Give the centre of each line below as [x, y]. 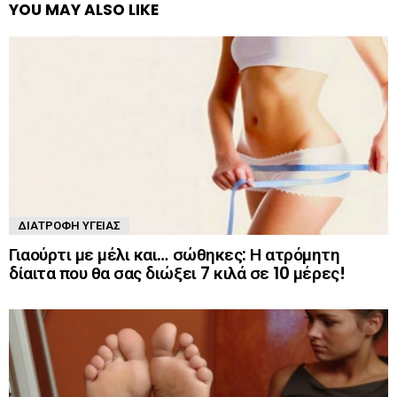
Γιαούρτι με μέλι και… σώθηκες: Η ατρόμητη [175, 255]
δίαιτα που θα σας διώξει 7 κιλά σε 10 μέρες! [177, 274]
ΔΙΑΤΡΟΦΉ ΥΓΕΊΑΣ [69, 226]
